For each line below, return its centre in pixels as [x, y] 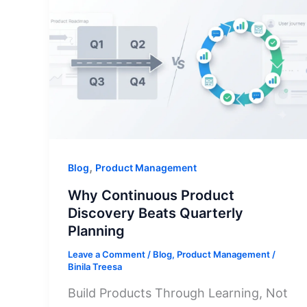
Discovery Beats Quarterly [156, 213]
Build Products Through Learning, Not [178, 293]
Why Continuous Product [151, 196]
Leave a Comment [107, 255]
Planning [96, 231]
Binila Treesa [95, 267]
